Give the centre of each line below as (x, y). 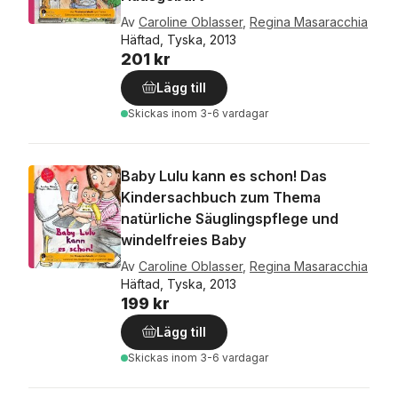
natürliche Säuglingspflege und (230, 219)
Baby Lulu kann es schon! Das (224, 176)
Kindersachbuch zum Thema (221, 197)
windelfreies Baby (183, 240)
